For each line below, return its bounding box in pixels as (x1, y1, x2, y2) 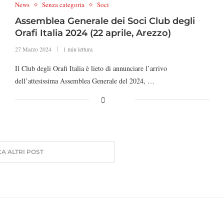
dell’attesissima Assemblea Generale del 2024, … (14, 76, 154, 85)
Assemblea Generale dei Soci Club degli (14, 15, 195, 26)
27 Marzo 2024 (14, 45, 51, 53)
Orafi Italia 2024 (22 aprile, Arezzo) (14, 27, 171, 38)
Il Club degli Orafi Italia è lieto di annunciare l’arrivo (14, 63, 167, 73)
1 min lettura (62, 45, 92, 53)
